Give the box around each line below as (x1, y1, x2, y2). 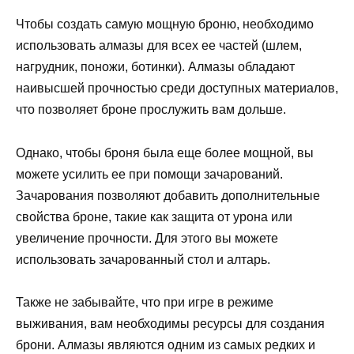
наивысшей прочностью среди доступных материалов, (16, 81, 338, 96)
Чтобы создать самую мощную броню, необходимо (16, 17, 314, 32)
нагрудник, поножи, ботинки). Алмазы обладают (16, 60, 295, 74)
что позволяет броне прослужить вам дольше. (16, 103, 286, 117)
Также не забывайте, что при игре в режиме (16, 295, 273, 309)
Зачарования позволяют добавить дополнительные (16, 188, 320, 202)
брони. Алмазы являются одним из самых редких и (16, 337, 315, 352)
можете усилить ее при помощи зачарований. (16, 167, 283, 181)
